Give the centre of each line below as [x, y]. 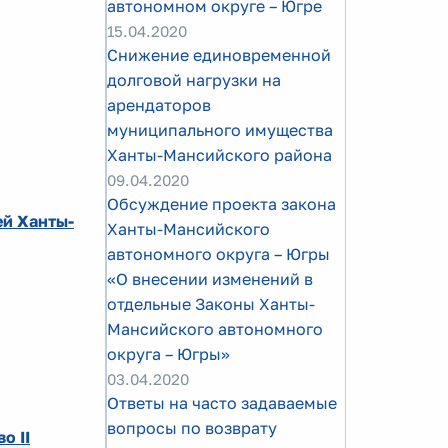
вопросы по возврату [192, 428]
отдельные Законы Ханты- [211, 304]
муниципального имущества [220, 130]
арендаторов [159, 105]
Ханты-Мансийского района [219, 155]
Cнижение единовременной [219, 55]
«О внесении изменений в [210, 279]
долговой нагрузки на [194, 80]
